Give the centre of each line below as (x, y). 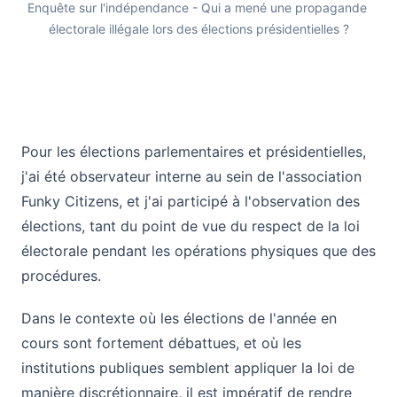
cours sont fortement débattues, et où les (161, 343)
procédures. (61, 276)
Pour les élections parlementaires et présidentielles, (194, 152)
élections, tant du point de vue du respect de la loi (191, 226)
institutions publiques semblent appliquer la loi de (188, 368)
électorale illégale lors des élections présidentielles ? (198, 29)
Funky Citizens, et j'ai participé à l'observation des (191, 201)
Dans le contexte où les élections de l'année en (179, 318)
